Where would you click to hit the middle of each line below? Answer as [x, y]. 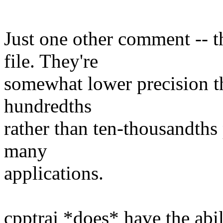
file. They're [51, 61]
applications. [54, 173]
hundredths [48, 106]
